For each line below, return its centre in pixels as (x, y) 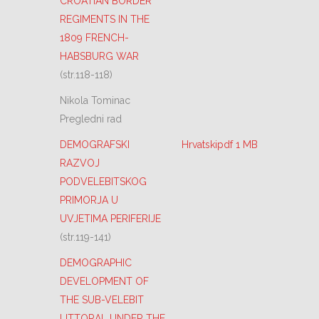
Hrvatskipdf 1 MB (220, 145)
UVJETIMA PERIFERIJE (110, 219)
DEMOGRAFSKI (95, 145)
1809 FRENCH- (94, 38)
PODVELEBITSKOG (103, 182)
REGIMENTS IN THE (105, 19)
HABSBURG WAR (99, 56)
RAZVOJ (80, 163)
